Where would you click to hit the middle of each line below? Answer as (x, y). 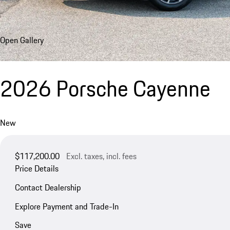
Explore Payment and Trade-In (66, 206)
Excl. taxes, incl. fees (101, 156)
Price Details (36, 169)
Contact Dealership (48, 187)
